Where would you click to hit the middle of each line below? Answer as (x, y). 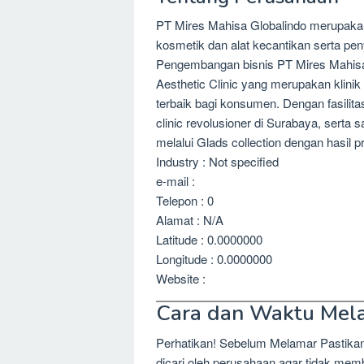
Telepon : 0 (185, 200)
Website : (181, 278)
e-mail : (175, 180)
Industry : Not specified (217, 161)
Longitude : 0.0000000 (214, 258)
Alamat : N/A (190, 219)
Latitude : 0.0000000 (209, 239)
